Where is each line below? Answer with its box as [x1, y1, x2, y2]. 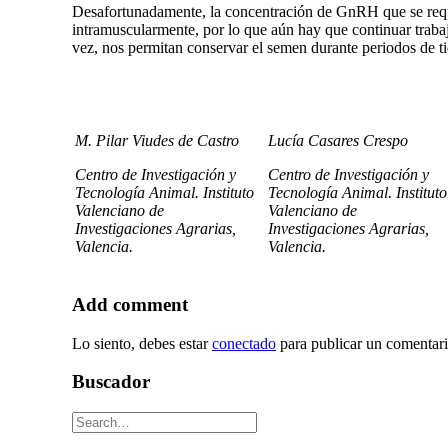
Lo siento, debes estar [72, 334, 212, 352]
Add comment [72, 293, 188, 315]
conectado [212, 334, 276, 352]
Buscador [72, 371, 150, 393]
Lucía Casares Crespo [268, 132, 408, 150]
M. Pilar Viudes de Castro [75, 132, 239, 150]
